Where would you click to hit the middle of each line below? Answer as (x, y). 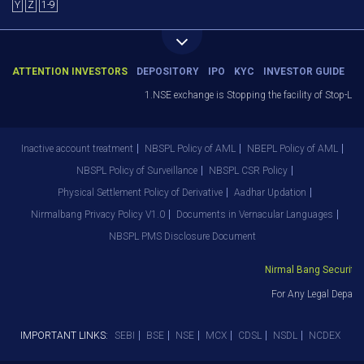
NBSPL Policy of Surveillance (136, 171)
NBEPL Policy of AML (292, 149)
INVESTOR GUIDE (304, 71)
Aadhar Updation (270, 193)
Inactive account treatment (77, 149)
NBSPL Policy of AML (190, 149)
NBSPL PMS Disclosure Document (182, 236)
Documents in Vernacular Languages (254, 214)
